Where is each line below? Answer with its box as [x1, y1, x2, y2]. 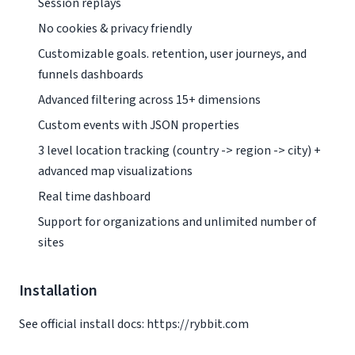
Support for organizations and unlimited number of [38, 213, 316, 231]
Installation [19, 280, 97, 302]
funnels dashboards [38, 66, 143, 83]
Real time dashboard [38, 188, 151, 205]
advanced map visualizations [38, 162, 193, 180]
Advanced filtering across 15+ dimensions [38, 91, 261, 109]
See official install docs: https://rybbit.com [19, 315, 249, 333]
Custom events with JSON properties [38, 116, 239, 134]
